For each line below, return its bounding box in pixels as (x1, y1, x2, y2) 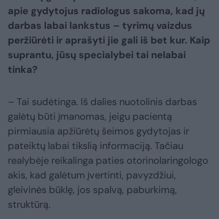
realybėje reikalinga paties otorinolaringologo (8, 153, 208, 167)
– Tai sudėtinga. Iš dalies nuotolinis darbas (8, 95, 197, 108)
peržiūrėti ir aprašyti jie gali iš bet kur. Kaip (8, 33, 210, 46)
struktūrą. (8, 197, 50, 211)
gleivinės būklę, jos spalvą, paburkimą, (8, 183, 177, 196)
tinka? (8, 63, 38, 76)
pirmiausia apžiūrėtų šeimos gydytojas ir (8, 124, 189, 137)
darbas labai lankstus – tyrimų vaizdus (8, 19, 192, 32)
